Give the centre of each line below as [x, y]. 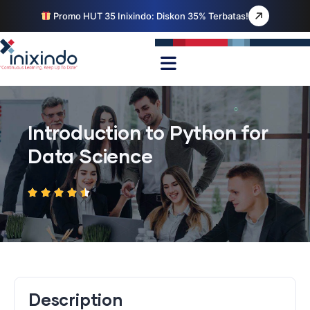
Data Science [90, 156]
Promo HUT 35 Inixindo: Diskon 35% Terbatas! [149, 16]
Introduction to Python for [148, 132]
